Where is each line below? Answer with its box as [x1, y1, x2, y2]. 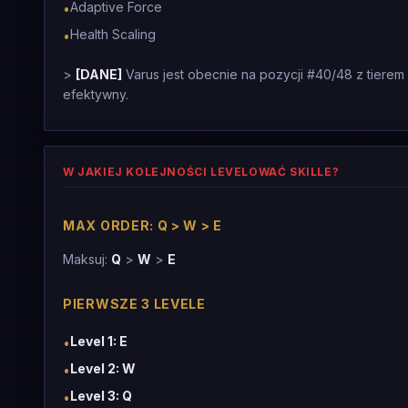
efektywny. [63, 87, 128, 102]
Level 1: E [70, 333, 127, 349]
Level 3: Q [70, 388, 132, 403]
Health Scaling [70, 26, 156, 42]
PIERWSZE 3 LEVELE [63, 296, 206, 311]
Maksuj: [63, 251, 111, 267]
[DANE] [76, 66, 122, 82]
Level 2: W [70, 361, 136, 376]
